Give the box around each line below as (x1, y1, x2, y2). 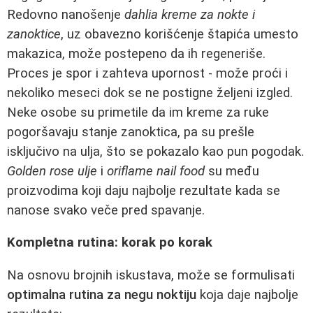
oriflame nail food (107, 163, 205, 179)
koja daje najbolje (196, 287, 298, 303)
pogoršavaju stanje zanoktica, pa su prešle (7, 124, 254, 140)
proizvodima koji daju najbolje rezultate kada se (7, 182, 280, 198)
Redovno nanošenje (7, 6, 124, 22)
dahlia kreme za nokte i (124, 6, 255, 22)
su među (205, 163, 259, 179)
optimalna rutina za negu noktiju (7, 287, 196, 303)
